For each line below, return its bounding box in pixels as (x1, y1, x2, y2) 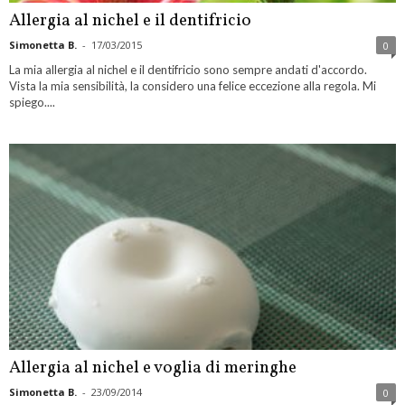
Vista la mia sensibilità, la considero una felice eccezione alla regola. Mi (9, 78, 376, 93)
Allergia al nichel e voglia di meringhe (9, 355, 297, 380)
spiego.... (9, 94, 55, 109)
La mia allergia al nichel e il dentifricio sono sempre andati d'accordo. (9, 61, 367, 77)
